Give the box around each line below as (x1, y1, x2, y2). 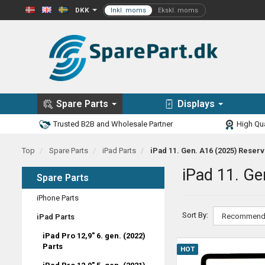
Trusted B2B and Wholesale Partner (51, 119, 173, 129)
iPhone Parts (37, 193, 79, 202)
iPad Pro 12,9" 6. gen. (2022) (43, 231, 146, 240)
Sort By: (182, 211, 208, 220)
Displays (177, 98, 215, 110)
